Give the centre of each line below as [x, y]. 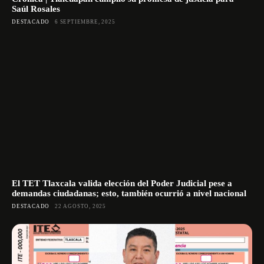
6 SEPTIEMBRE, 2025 [85, 22]
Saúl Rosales [36, 9]
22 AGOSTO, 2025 [81, 207]
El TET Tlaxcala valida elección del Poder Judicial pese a [122, 184]
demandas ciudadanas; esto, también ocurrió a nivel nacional [129, 194]
